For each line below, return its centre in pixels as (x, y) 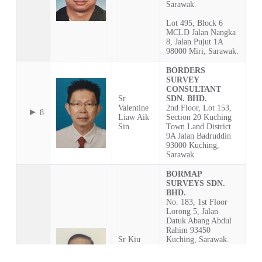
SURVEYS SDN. (195, 184)
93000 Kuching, (192, 146)
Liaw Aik (133, 118)
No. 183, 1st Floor (196, 202)
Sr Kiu (129, 240)
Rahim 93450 (188, 230)
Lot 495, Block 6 (194, 23)
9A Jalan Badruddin (198, 136)
